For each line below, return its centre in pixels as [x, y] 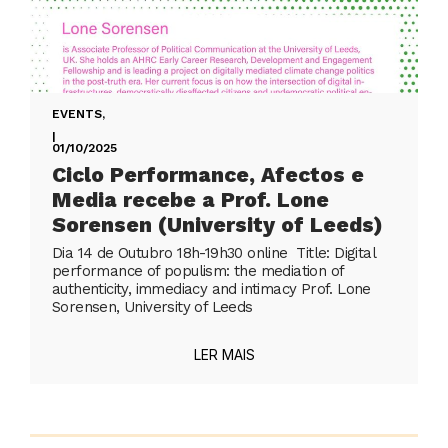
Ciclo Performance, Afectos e [208, 175]
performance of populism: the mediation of [198, 271]
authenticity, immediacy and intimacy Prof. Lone [211, 289]
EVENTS [77, 114]
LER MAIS [224, 355]
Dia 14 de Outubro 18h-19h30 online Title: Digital [213, 253]
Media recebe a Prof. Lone [190, 200]
